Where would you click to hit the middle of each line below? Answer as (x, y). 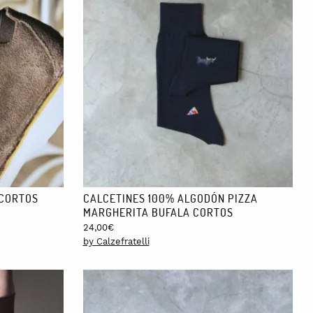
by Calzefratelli (116, 241)
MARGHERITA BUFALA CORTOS (158, 212)
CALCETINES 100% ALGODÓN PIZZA (170, 198)
